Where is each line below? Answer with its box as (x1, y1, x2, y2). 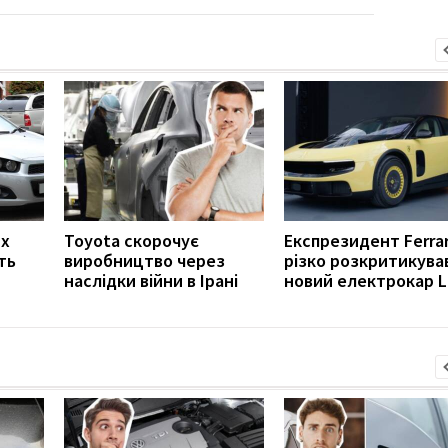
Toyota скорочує (64, 228, 199, 252)
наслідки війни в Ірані (64, 268, 238, 292)
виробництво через (64, 248, 225, 272)
